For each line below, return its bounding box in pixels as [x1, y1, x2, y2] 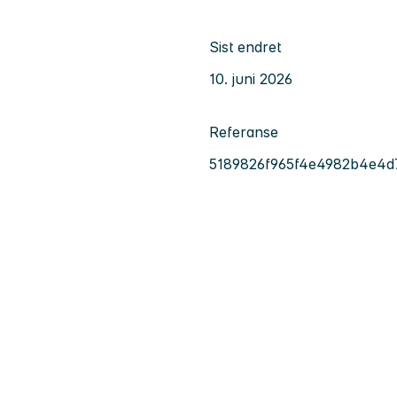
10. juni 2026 [209, 69, 292, 88]
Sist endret [209, 37, 281, 56]
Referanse [209, 122, 278, 141]
